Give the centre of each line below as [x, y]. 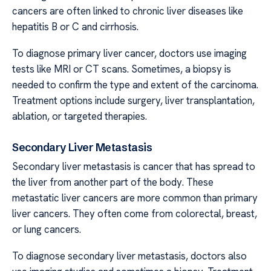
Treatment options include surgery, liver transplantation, [133, 101]
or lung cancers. [47, 229]
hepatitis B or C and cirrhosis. [75, 26]
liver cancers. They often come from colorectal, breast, [135, 213]
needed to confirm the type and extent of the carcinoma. [135, 85]
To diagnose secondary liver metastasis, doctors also [129, 256]
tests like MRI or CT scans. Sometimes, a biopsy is [122, 69]
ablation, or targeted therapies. [80, 116]
